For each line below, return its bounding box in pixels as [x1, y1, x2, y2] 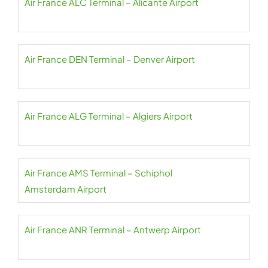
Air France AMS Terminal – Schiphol [25, 167, 172, 178]
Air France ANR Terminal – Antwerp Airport [25, 224, 201, 235]
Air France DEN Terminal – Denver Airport [25, 53, 195, 65]
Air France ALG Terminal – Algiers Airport [25, 110, 193, 121]
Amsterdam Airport [25, 183, 106, 194]
